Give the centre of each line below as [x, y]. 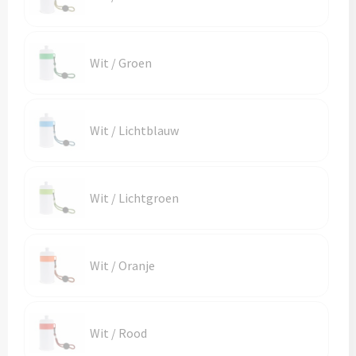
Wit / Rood [118, 333]
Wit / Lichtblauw [134, 130]
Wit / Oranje [122, 265]
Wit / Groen [120, 63]
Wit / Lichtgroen [134, 198]
